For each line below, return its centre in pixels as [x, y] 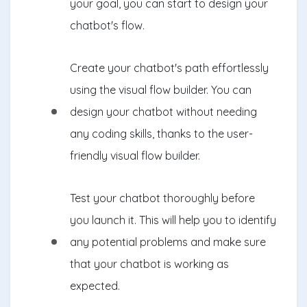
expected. [95, 285]
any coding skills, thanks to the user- [161, 133]
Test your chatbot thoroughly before [162, 198]
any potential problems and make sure [168, 242]
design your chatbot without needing [163, 111]
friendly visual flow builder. [135, 155]
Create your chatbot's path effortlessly [169, 67]
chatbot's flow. [107, 25]
